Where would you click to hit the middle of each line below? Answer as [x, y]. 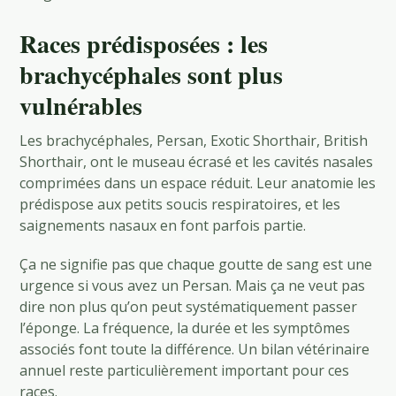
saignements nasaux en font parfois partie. [163, 225]
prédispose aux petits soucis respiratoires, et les [180, 204]
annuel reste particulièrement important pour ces [185, 370]
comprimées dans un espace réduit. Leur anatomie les [198, 183]
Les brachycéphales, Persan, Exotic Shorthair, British [194, 140]
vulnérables [81, 105]
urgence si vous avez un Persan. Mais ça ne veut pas [193, 285]
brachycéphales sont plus [152, 74]
